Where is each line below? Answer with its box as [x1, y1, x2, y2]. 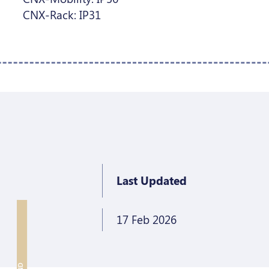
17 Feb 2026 [116, 211, 177, 227]
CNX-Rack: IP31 [22, 7, 101, 22]
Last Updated [116, 172, 187, 188]
